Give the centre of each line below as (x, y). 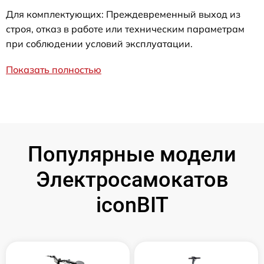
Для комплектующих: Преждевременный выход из (123, 14)
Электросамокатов (132, 179)
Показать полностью (54, 69)
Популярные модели (132, 154)
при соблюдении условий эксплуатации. (99, 43)
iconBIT (132, 205)
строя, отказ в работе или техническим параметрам (125, 29)
